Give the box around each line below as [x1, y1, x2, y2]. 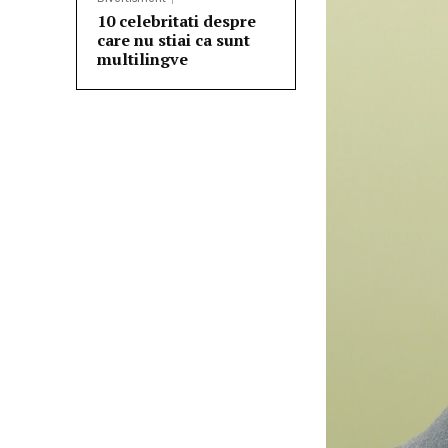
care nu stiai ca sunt [97, 29, 250, 52]
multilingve [97, 48, 188, 71]
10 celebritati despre [97, 10, 256, 33]
